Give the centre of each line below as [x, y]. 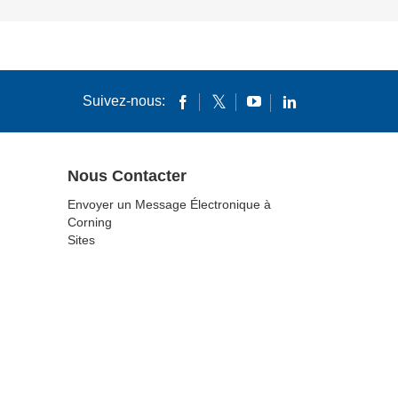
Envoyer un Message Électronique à [169, 204]
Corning [90, 222]
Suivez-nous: [124, 100]
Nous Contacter [127, 175]
